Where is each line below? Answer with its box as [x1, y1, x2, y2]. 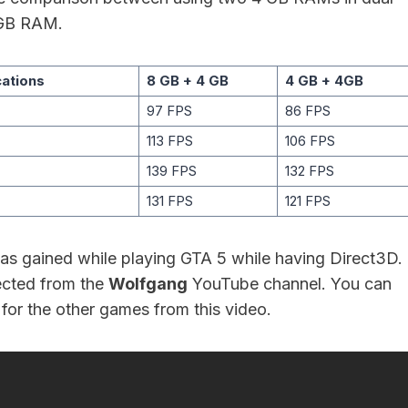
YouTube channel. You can [188, 274, 392, 293]
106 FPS [284, 132, 335, 149]
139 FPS [146, 162, 197, 179]
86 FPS [284, 102, 331, 119]
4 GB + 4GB [284, 72, 363, 89]
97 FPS [146, 102, 192, 119]
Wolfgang [108, 274, 188, 293]
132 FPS [284, 162, 334, 179]
